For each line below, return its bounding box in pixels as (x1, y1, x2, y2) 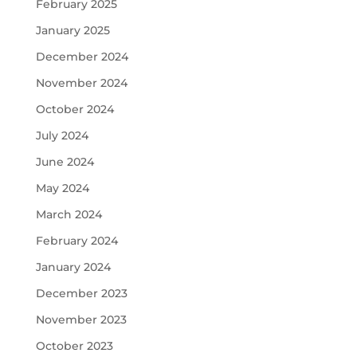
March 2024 (35, 207, 102, 222)
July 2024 (35, 128, 88, 143)
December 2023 (35, 286, 127, 300)
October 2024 (35, 102, 114, 116)
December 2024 (35, 49, 128, 64)
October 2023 (35, 339, 113, 353)
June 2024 (35, 155, 94, 169)
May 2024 (35, 181, 89, 195)
